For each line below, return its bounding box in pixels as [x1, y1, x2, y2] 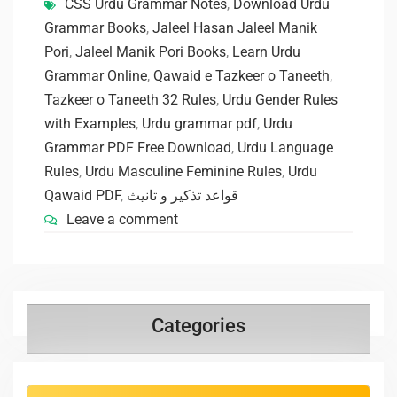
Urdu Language [237, 139, 333, 157]
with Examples [44, 115, 136, 133]
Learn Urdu [232, 43, 300, 61]
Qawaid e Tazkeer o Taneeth [153, 67, 330, 85]
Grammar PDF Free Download [44, 139, 231, 157]
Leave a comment [66, 211, 178, 229]
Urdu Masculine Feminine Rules [85, 163, 282, 181]
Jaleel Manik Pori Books [75, 43, 226, 61]
